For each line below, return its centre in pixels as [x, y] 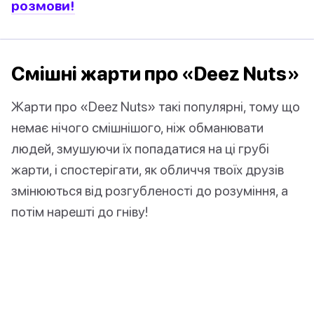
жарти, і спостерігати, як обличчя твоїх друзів [148, 170]
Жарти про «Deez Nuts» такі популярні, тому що [156, 107]
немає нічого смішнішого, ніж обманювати [137, 128]
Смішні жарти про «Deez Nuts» [155, 74]
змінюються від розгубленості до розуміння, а [150, 191]
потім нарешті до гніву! [80, 212]
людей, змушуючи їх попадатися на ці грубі [140, 149]
